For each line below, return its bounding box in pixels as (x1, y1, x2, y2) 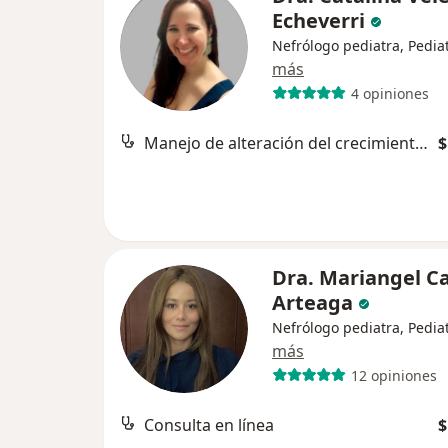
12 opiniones (350, 365, 437, 385)
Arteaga (272, 289, 353, 316)
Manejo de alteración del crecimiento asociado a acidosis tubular (415, 132, 428, 154)
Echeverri (272, 7, 365, 34)
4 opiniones (350, 83, 429, 103)
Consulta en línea (144, 414, 274, 436)
